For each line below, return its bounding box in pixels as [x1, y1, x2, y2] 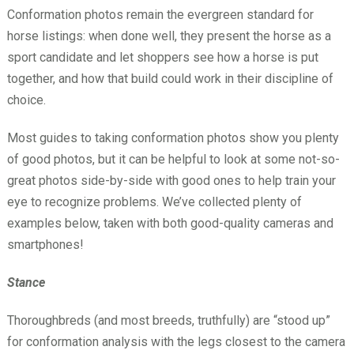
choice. [6, 92, 46, 107]
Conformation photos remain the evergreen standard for [6, 7, 314, 22]
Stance [6, 275, 45, 290]
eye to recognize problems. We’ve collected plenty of [6, 194, 302, 209]
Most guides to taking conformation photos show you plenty [6, 130, 339, 145]
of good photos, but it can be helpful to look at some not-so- [6, 152, 340, 167]
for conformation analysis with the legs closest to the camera [6, 334, 345, 349]
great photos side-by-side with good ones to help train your [6, 173, 336, 188]
